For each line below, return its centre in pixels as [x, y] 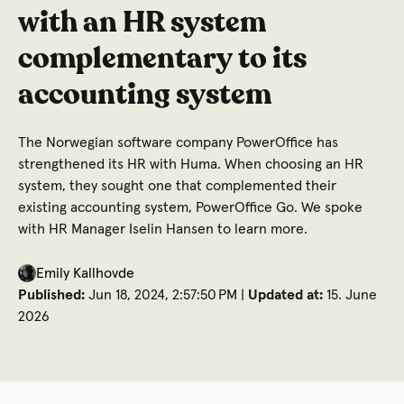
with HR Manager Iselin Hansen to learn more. [163, 229]
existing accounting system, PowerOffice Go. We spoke [190, 207]
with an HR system [142, 23]
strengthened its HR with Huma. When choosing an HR [191, 164]
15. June [350, 294]
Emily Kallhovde [85, 273]
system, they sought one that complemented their [177, 185]
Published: [53, 294]
